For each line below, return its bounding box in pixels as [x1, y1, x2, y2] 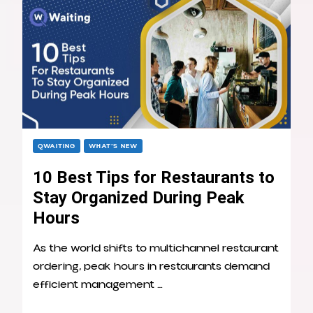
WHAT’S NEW [89, 141, 138, 152]
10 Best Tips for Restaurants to [33, 168, 275, 188]
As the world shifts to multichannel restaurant [33, 240, 279, 256]
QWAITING [38, 141, 75, 152]
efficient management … [33, 277, 163, 293]
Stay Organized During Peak [33, 188, 244, 208]
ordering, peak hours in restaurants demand [33, 259, 270, 275]
